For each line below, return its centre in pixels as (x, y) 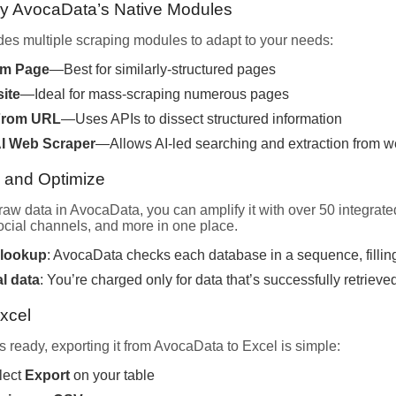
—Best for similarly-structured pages (163, 69)
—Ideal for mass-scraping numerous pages (155, 94)
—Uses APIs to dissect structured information (202, 118)
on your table (112, 375)
